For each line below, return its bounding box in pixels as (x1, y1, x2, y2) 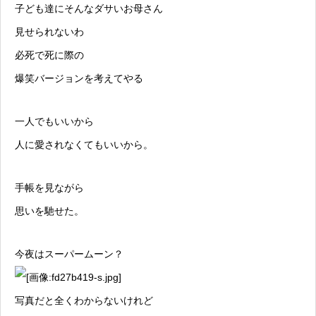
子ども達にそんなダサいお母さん (15, 3, 163, 15)
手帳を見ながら (15, 182, 84, 194)
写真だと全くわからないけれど (15, 295, 153, 307)
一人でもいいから (15, 116, 94, 128)
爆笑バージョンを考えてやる (15, 73, 143, 85)
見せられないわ (15, 26, 84, 38)
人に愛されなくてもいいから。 (15, 139, 153, 151)
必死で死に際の (15, 49, 84, 61)
